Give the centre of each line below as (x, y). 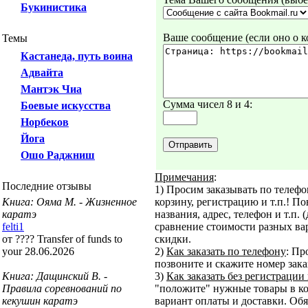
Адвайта (42, 73)
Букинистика (54, 7)
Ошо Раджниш (58, 155)
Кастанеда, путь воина (77, 56)
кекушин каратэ (40, 301)
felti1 (13, 227)
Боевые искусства (66, 106)
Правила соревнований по (62, 288)
